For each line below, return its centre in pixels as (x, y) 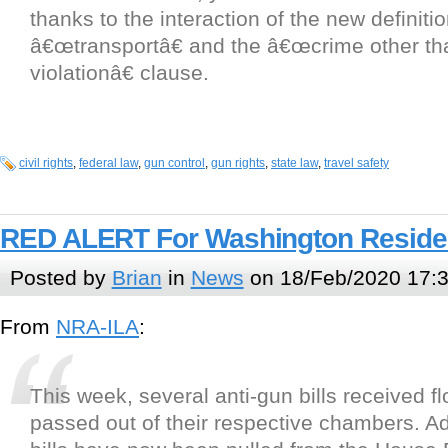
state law (294, 163)
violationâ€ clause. (119, 72)
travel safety (356, 163)
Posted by (60, 278)
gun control (174, 163)
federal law (108, 163)
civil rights (46, 163)
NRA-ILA (97, 326)
